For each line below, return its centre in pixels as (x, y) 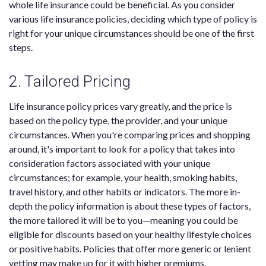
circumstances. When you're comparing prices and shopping (130, 135)
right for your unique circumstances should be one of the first (132, 33)
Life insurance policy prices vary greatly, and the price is (121, 106)
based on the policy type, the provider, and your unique (118, 121)
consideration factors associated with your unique (110, 163)
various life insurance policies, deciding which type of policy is (133, 19)
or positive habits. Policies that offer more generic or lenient (130, 249)
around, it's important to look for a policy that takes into (122, 149)
